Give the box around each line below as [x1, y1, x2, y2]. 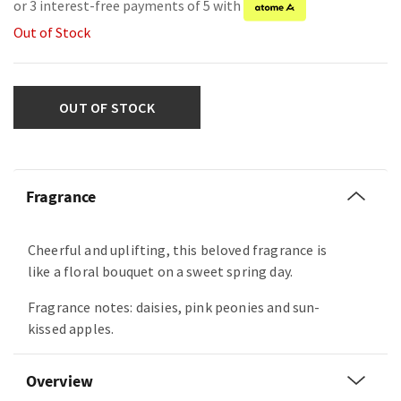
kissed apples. [28, 320, 115, 338]
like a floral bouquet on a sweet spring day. [28, 262, 294, 281]
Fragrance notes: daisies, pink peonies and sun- [28, 298, 320, 317]
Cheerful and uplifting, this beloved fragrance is [28, 241, 327, 260]
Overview [26, 371, 93, 392]
